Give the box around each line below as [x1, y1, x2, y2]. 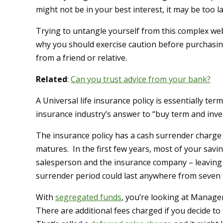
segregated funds [55, 192, 121, 203]
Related [36, 74, 67, 85]
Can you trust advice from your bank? [71, 74, 211, 85]
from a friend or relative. [36, 52, 127, 64]
